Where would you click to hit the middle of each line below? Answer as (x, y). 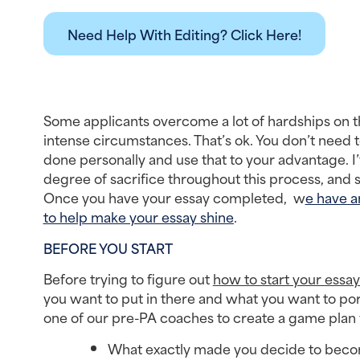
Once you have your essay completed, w (174, 197)
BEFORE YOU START (108, 247)
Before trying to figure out (128, 278)
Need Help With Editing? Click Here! (184, 33)
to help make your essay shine (138, 217)
